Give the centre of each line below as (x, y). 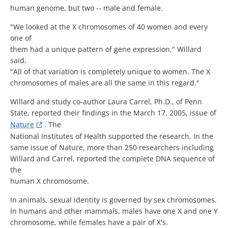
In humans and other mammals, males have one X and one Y (114, 211)
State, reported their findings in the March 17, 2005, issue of (113, 113)
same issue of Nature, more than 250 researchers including (112, 148)
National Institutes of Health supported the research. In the (112, 136)
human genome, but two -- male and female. (87, 8)
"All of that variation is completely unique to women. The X (110, 72)
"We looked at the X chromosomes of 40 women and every (109, 27)
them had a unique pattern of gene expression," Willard (106, 49)
